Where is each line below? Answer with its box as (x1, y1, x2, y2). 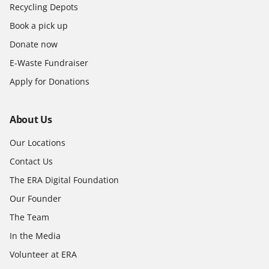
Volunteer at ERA (10, 249, 77, 261)
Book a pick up (10, 20, 68, 32)
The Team (10, 211, 49, 223)
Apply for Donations (10, 76, 89, 88)
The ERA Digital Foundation (10, 174, 119, 186)
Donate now (10, 38, 58, 50)
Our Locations (10, 137, 65, 149)
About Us (10, 113, 52, 127)
